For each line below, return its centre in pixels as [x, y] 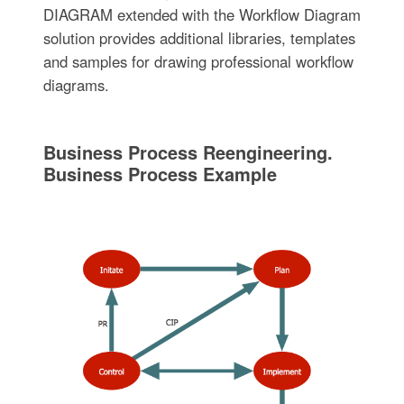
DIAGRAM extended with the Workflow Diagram [202, 15]
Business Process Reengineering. [188, 152]
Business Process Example [160, 174]
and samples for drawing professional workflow [198, 62]
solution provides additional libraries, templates [199, 38]
